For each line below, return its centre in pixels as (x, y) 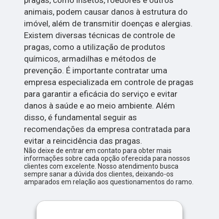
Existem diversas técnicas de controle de (100, 35)
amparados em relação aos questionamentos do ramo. (109, 182)
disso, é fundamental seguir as (81, 118)
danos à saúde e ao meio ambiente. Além (100, 106)
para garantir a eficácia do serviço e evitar (101, 94)
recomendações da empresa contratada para (107, 129)
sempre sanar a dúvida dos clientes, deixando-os (99, 174)
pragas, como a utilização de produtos (95, 47)
